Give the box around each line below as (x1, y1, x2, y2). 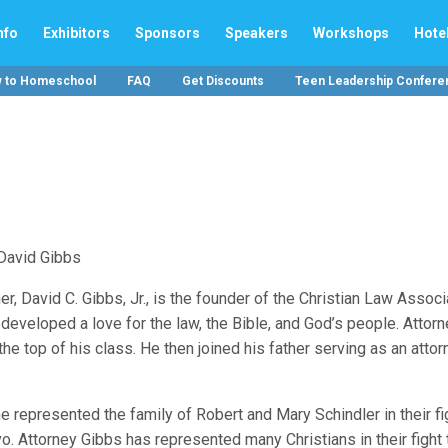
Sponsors (135, 24, 200, 41)
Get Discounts (181, 74, 264, 88)
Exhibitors (43, 24, 110, 41)
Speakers (225, 24, 288, 41)
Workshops (313, 24, 389, 41)
